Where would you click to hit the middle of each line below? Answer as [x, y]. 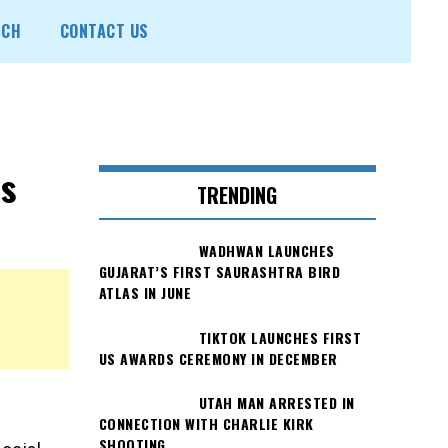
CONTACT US [104, 31]
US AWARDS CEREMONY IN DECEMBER [218, 358]
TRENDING [237, 195]
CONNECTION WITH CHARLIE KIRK [206, 423]
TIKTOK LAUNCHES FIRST [279, 337]
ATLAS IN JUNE [144, 293]
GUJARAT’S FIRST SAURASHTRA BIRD [219, 272]
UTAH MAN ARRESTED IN [276, 402]
